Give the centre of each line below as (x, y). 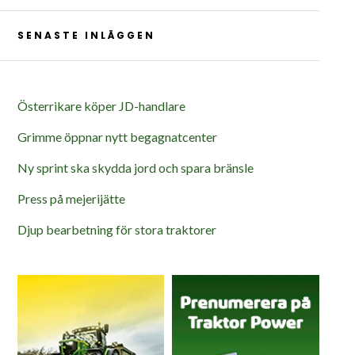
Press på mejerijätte (71, 198)
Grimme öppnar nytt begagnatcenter (117, 136)
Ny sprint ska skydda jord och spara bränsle (139, 167)
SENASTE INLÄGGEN (86, 35)
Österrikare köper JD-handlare (101, 105)
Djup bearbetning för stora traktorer (116, 229)
